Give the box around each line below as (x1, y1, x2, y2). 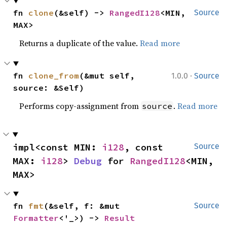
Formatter (13, 213, 59, 223)
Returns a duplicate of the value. (19, 37, 140, 49)
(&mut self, (79, 70, 135, 81)
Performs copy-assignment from (19, 100, 141, 112)
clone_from (28, 70, 80, 81)
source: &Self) (13, 83, 85, 93)
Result (104, 213, 135, 223)
